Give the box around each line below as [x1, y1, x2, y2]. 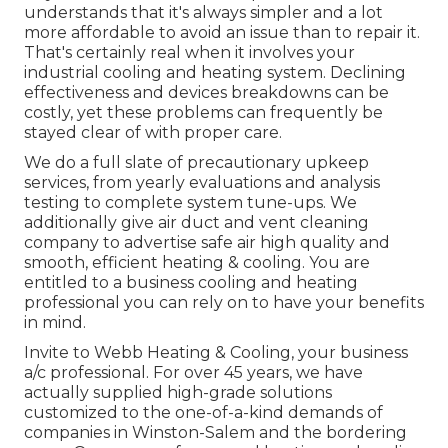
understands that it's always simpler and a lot [24, 3, 383, 23]
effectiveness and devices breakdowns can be [24, 83, 389, 103]
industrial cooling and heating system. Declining [24, 63, 406, 83]
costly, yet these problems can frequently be [24, 103, 383, 123]
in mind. [24, 313, 86, 333]
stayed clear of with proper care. [24, 123, 282, 143]
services [24, 173, 86, 193]
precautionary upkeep [187, 153, 369, 173]
